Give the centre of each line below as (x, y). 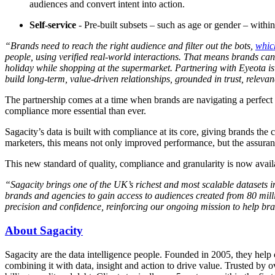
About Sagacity (44, 231)
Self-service (53, 25)
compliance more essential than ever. (76, 111)
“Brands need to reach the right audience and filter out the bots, (130, 46)
